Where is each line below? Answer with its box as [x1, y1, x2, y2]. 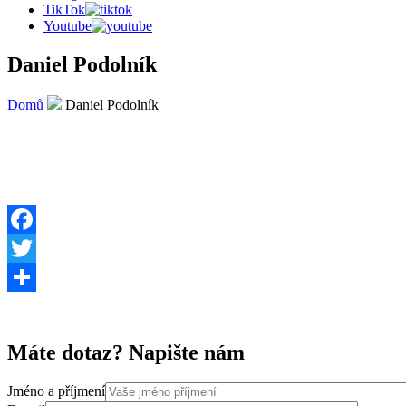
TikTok [43, 2, 85, 17]
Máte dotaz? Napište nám [7, 340, 245, 364]
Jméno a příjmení [7, 383, 105, 400]
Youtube [43, 18, 92, 34]
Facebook [7, 239, 63, 256]
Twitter [7, 268, 48, 285]
